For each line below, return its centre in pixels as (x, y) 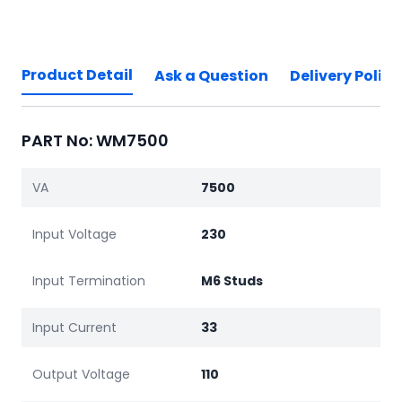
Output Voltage (81, 375)
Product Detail (77, 75)
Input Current (74, 328)
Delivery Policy (345, 76)
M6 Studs (232, 281)
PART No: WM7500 (95, 141)
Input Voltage (74, 235)
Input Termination (89, 281)
